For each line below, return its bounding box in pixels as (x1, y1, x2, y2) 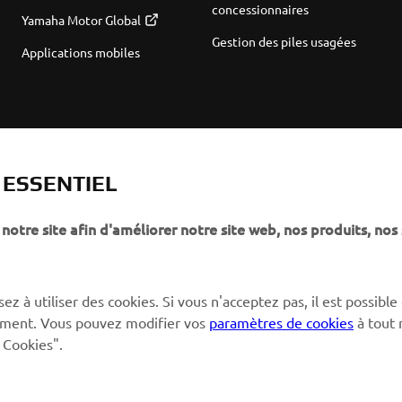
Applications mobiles (21, 44, 140, 60)
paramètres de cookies (209, 310, 354, 328)
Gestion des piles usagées (211, 33, 356, 49)
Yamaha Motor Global (21, 12, 141, 28)
